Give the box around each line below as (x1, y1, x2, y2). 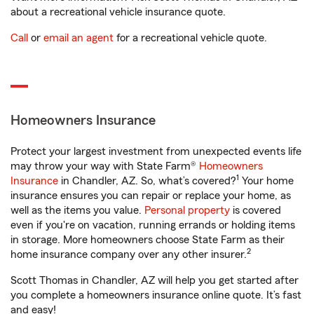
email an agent (43, 32, 114, 43)
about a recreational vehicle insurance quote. (11, 6, 226, 18)
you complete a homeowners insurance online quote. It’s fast (11, 289, 301, 301)
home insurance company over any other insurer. (11, 249, 247, 260)
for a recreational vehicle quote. (114, 32, 267, 43)
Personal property (144, 205, 230, 216)
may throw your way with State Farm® (11, 161, 199, 172)
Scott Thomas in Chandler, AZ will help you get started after (11, 275, 299, 286)
